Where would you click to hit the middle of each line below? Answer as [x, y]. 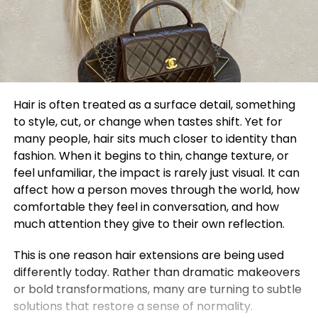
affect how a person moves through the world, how [156, 190]
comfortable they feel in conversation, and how [146, 207]
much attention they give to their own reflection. [149, 224]
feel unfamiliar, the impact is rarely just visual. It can [156, 172]
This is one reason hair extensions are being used [148, 255]
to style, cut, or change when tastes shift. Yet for [148, 121]
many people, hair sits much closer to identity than [155, 138]
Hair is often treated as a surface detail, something [154, 104]
